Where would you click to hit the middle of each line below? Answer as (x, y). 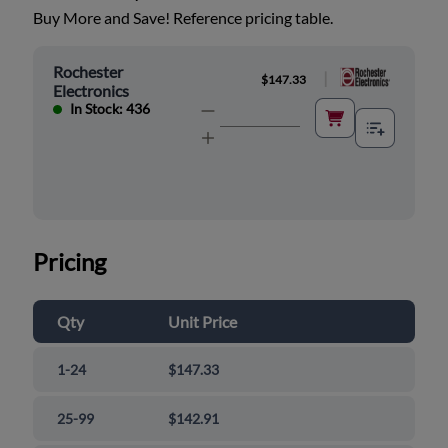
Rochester (88, 72)
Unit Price (203, 322)
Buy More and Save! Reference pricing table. (183, 18)
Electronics (91, 91)
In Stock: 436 (110, 109)
